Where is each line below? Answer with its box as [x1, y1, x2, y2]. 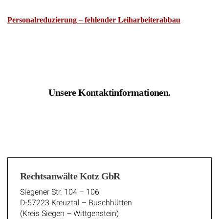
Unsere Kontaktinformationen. [48, 80, 171, 91]
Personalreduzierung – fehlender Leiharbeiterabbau [7, 8, 180, 17]
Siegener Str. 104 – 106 [20, 180, 99, 190]
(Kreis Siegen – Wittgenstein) [20, 202, 119, 212]
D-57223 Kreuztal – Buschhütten [20, 191, 132, 201]
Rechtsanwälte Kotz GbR [20, 164, 120, 175]
